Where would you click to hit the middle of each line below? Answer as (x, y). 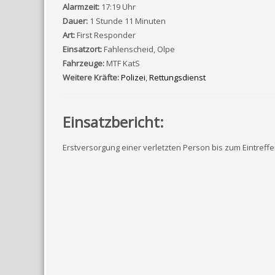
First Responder (106, 35)
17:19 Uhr (118, 7)
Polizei (133, 77)
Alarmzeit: (81, 7)
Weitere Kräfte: (91, 77)
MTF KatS (123, 63)
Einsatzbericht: (113, 122)
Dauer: (75, 21)
